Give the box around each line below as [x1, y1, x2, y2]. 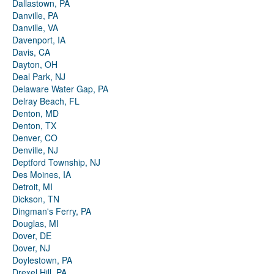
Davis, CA [12, 46, 50, 59]
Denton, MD [12, 107, 59, 120]
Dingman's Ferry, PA [12, 205, 91, 218]
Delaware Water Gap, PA [12, 83, 108, 95]
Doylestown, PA [12, 254, 72, 267]
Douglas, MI [12, 217, 59, 230]
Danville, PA [12, 9, 58, 22]
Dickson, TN [12, 193, 59, 206]
